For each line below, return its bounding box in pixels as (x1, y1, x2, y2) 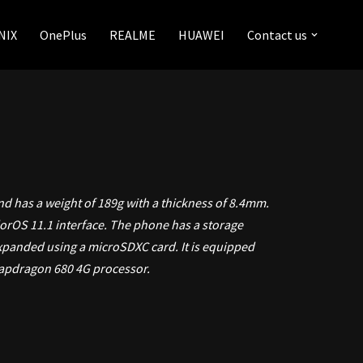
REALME (109, 27, 156, 43)
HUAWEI (178, 27, 224, 43)
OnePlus (40, 27, 87, 43)
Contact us (247, 27, 307, 43)
